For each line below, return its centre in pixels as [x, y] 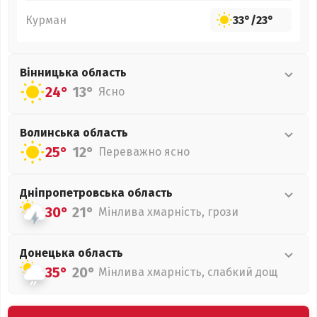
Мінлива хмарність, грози [168, 212]
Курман [46, 20]
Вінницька [51, 73]
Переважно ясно [144, 152]
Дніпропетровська [74, 193]
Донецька [49, 253]
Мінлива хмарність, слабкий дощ [188, 272]
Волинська [51, 133]
